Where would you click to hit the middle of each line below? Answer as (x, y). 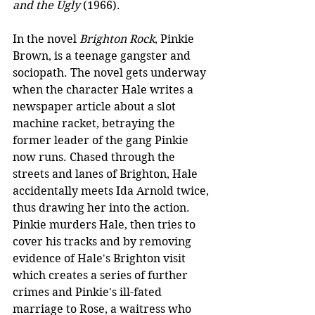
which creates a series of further (102, 275)
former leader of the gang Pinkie (102, 140)
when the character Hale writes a (104, 89)
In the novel (46, 39)
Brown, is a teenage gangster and (103, 56)
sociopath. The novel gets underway (111, 72)
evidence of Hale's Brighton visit (101, 258)
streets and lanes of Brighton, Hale (107, 174)
